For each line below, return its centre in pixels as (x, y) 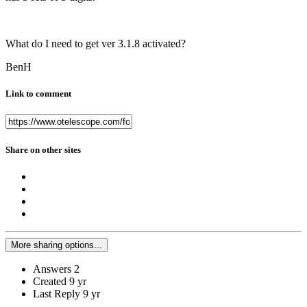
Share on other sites (43, 149)
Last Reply (58, 293)
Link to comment (38, 94)
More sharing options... (57, 245)
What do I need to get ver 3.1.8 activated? (96, 44)
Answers (52, 269)
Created (50, 281)
